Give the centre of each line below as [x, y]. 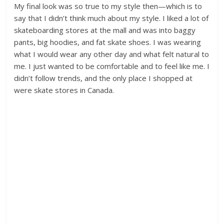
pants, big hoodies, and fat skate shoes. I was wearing [108, 42]
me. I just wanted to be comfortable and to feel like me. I [112, 66]
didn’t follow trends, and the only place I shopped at [103, 78]
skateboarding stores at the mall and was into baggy [105, 30]
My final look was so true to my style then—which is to [108, 6]
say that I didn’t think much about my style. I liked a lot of [111, 18]
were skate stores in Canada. [64, 90]
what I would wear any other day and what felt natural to [112, 54]
